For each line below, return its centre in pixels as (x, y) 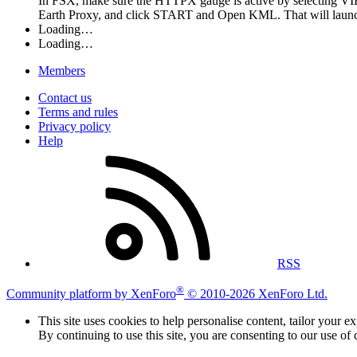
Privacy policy (75, 126)
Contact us (65, 97)
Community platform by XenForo (91, 294)
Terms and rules (78, 112)
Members (62, 70)
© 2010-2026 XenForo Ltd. (257, 294)
